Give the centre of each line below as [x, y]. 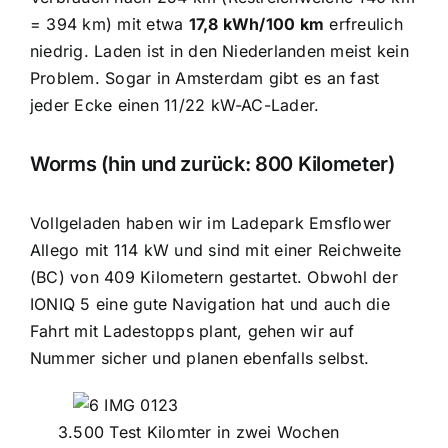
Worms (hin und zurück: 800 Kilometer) [212, 164]
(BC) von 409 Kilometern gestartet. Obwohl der [213, 276]
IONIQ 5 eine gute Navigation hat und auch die [209, 303]
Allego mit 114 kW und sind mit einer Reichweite [215, 249]
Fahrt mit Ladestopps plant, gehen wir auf [191, 330]
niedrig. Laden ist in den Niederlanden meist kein [219, 51]
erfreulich [363, 24]
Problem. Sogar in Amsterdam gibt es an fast [204, 78]
